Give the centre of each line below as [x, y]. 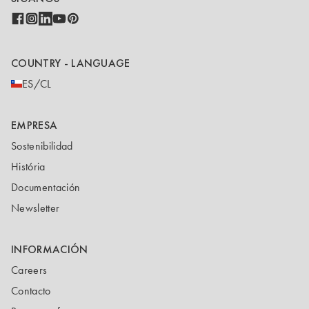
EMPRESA [34, 125]
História [28, 167]
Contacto [31, 291]
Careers [29, 270]
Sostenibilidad [42, 146]
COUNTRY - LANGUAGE [71, 63]
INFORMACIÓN [50, 249]
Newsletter [36, 208]
